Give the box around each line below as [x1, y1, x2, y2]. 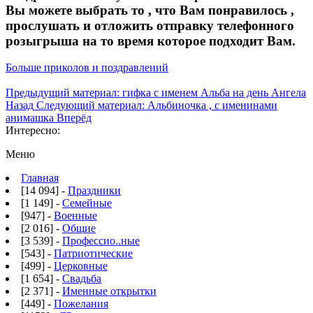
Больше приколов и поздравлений [6, 61, 168, 74]
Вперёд [57, 112, 92, 124]
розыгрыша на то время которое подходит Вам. [6, 33, 296, 48]
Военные [54, 210, 97, 222]
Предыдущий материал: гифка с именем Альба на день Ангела [6, 87, 306, 99]
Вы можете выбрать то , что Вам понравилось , [6, 2, 294, 17]
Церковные [54, 260, 108, 272]
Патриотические [54, 247, 133, 260]
